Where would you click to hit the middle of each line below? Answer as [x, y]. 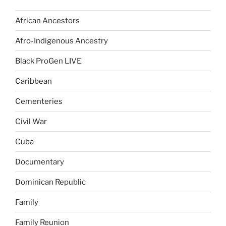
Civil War [31, 121]
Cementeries [39, 101]
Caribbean [34, 81]
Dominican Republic [50, 182]
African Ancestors [47, 20]
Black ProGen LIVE [48, 61]
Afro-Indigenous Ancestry [62, 41]
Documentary [40, 162]
